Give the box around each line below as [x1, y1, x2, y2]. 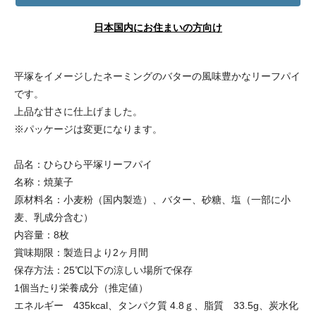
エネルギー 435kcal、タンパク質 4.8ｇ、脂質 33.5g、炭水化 [14, 300, 298, 312]
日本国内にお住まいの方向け [94, 22, 222, 34]
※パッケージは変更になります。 [14, 123, 162, 135]
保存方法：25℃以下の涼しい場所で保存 [14, 265, 193, 276]
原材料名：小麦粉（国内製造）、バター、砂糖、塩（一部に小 [14, 194, 291, 206]
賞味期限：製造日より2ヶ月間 [14, 247, 148, 259]
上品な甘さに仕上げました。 [14, 106, 142, 118]
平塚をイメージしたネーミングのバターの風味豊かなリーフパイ [14, 71, 300, 83]
